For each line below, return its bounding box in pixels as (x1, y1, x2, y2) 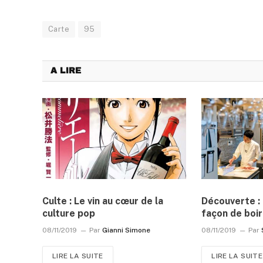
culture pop (42, 207, 95, 219)
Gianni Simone (102, 225, 150, 234)
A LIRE (50, 66, 81, 75)
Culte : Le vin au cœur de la (42, 195, 163, 207)
